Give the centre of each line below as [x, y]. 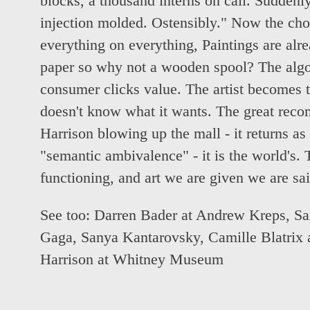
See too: [67, 215]
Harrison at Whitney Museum [132, 259]
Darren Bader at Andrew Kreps [190, 215]
